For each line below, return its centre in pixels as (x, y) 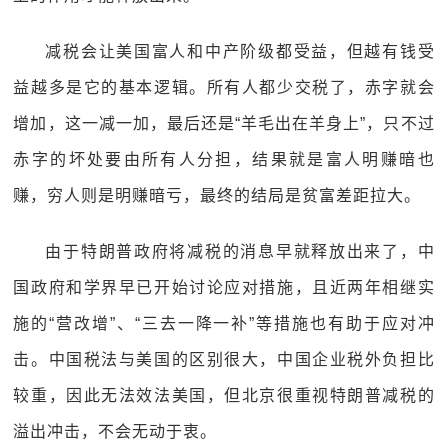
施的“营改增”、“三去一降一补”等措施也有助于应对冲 (224, 323)
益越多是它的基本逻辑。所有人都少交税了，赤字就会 (224, 87)
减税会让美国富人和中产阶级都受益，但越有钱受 (240, 51)
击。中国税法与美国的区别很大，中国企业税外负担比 (224, 359)
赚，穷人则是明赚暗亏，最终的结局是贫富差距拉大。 (217, 195)
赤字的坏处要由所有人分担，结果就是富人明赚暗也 (224, 159)
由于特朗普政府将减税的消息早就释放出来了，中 (240, 251)
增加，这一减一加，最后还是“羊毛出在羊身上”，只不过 (224, 123)
